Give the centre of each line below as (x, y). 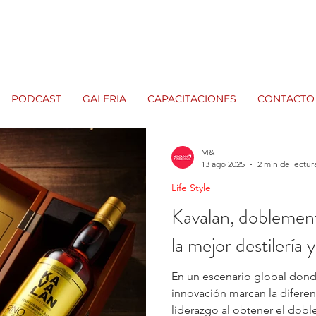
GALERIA (104, 99)
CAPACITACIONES (192, 99)
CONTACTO (286, 99)
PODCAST (36, 99)
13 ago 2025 (223, 164)
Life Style (191, 188)
